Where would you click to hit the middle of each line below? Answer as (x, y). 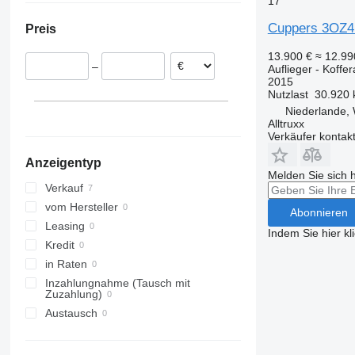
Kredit (59, 245)
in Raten (66, 264)
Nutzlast (288, 94)
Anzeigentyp (63, 163)
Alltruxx (286, 123)
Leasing (65, 226)
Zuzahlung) (73, 294)
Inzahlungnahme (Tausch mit (117, 283)
